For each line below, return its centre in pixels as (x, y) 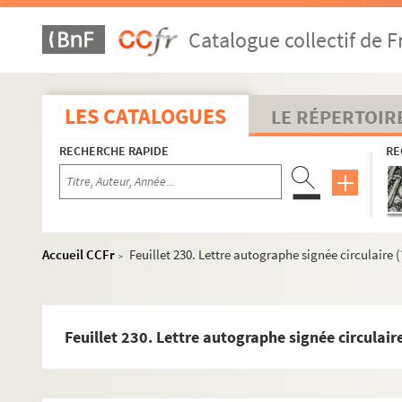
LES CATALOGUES (145, 116)
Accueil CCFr (79, 254)
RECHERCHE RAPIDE (114, 151)
